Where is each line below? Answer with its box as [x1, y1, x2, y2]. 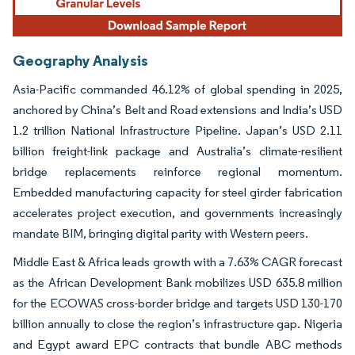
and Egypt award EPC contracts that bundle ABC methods [13, 336, 342, 352]
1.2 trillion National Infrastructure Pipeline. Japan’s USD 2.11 [13, 122, 342, 138]
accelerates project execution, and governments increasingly [13, 204, 342, 220]
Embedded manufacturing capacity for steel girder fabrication [13, 184, 342, 200]
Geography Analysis [13, 50, 148, 70]
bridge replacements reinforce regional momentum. [13, 163, 342, 179]
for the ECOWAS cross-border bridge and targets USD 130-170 [13, 295, 342, 311]
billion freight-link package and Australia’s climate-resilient [13, 143, 342, 158]
